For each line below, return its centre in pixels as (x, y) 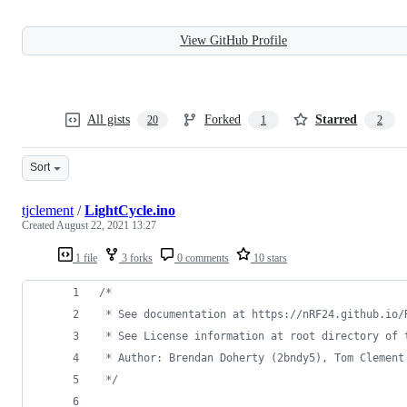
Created (39, 225)
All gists (109, 119)
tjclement (48, 210)
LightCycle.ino (130, 210)
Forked (223, 119)
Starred (336, 119)
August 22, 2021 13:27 (106, 225)
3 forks (136, 258)
